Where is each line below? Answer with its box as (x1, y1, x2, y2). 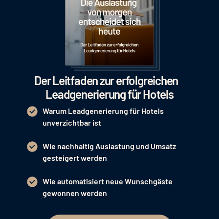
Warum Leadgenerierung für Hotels (42, 106, 164, 115)
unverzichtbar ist (42, 118, 101, 127)
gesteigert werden (42, 153, 107, 162)
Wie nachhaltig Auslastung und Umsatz (42, 141, 176, 151)
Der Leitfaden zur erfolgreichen (34, 73, 185, 88)
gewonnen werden (42, 188, 107, 197)
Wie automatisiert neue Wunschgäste (42, 176, 173, 186)
